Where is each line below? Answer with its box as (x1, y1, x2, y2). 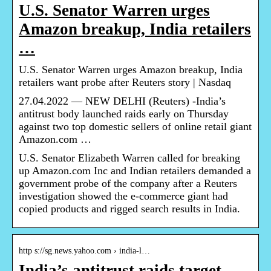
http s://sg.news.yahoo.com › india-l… (19, 246, 150, 256)
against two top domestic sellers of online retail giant (19, 120, 252, 133)
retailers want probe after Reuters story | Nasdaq (19, 76, 231, 89)
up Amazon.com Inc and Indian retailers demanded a (19, 165, 251, 177)
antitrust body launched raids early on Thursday (19, 108, 229, 120)
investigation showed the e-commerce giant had (19, 190, 228, 203)
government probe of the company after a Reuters (19, 177, 237, 190)
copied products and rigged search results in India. (19, 203, 240, 215)
